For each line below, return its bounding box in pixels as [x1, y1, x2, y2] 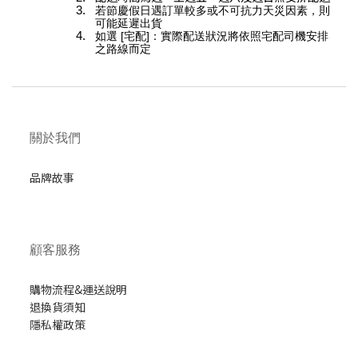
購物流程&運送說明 [30, 281, 127, 298]
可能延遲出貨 [95, 16, 162, 30]
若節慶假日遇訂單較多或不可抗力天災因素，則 [95, 3, 330, 17]
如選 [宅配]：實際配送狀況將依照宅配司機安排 [95, 29, 328, 42]
